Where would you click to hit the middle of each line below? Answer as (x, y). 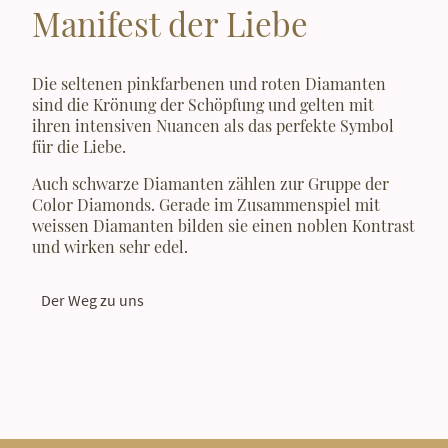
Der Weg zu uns (92, 299)
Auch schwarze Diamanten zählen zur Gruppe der (210, 183)
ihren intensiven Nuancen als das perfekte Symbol (213, 125)
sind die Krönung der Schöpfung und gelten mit (203, 104)
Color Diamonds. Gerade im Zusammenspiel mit (206, 204)
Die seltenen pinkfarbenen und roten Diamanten (209, 83)
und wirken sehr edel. (110, 246)
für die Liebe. (81, 146)
